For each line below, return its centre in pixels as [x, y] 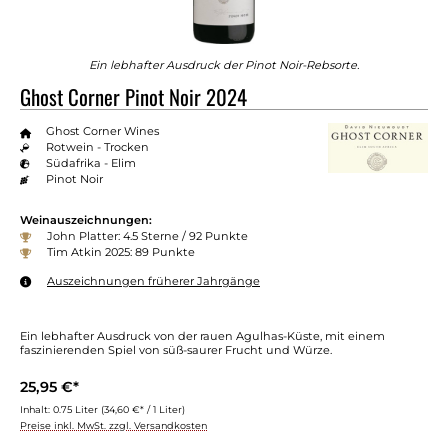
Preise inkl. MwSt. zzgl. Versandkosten [113, 425]
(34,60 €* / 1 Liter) [143, 409]
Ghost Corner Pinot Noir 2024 [133, 96]
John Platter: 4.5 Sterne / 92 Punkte [149, 236]
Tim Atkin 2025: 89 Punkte [121, 252]
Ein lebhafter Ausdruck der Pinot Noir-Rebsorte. [224, 64]
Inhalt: [36, 409]
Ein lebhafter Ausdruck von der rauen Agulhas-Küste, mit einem [202, 335]
